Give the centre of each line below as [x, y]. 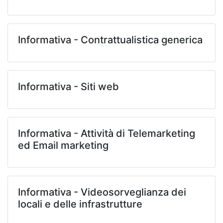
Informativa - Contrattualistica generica [110, 40]
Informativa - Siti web [68, 86]
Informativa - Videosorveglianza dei [102, 192]
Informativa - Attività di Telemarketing [107, 133]
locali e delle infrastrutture [80, 204]
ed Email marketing [63, 145]
